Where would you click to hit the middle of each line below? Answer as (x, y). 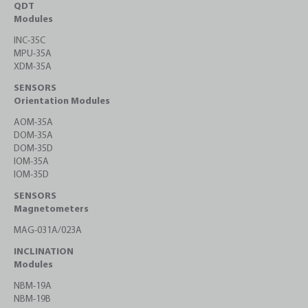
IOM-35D (31, 175)
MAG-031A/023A (48, 231)
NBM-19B (32, 300)
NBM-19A (33, 287)
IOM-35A (31, 162)
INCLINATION (44, 252)
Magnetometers (51, 210)
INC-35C (30, 41)
